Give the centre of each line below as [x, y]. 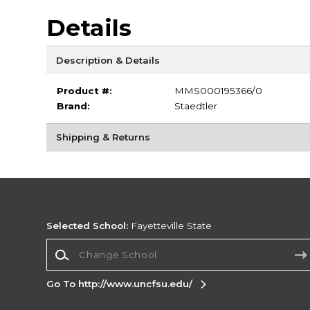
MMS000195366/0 [218, 91]
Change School [82, 245]
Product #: [84, 91]
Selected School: [88, 226]
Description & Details [108, 60]
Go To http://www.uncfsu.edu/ [120, 283]
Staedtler [195, 106]
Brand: [73, 106]
